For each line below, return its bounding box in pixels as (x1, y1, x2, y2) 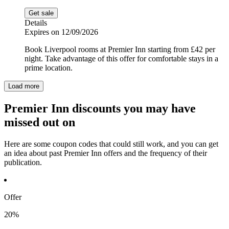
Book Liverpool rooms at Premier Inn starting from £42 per (25, 45, 215, 54)
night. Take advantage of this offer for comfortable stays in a (25, 54, 218, 63)
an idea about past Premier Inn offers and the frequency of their (4, 149, 207, 158)
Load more (8, 82, 39, 90)
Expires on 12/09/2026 (25, 28, 98, 37)
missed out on (4, 116, 75, 129)
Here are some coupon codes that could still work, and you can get (4, 140, 218, 149)
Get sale (29, 9, 54, 17)
